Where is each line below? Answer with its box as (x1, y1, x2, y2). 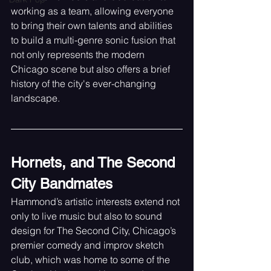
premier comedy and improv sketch (11, 238, 166, 251)
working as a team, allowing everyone (11, 4, 176, 17)
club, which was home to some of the (11, 253, 172, 266)
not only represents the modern (11, 48, 147, 60)
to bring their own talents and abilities (11, 19, 175, 31)
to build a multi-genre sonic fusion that (11, 33, 178, 46)
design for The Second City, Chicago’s (11, 224, 178, 237)
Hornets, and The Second (11, 154, 179, 171)
